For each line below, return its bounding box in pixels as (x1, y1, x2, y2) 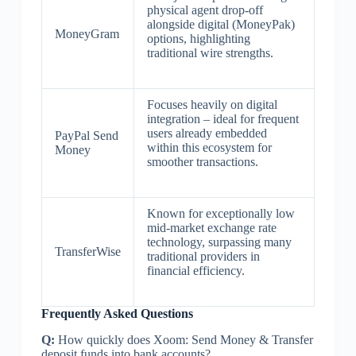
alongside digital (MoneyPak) (146, 17, 295, 31)
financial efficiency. (146, 263, 245, 277)
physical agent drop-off (146, 2, 263, 17)
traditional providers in (146, 249, 260, 263)
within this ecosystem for (146, 140, 272, 154)
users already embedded (146, 126, 267, 140)
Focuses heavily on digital (146, 97, 277, 111)
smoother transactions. (146, 154, 258, 168)
